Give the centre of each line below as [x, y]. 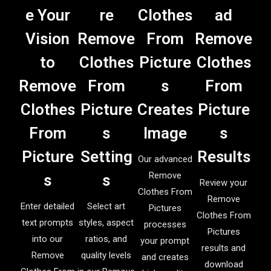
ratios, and [106, 239]
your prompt [165, 240]
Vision [47, 38]
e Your [47, 15]
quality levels [106, 255]
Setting [106, 156]
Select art [106, 206]
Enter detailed [47, 206]
